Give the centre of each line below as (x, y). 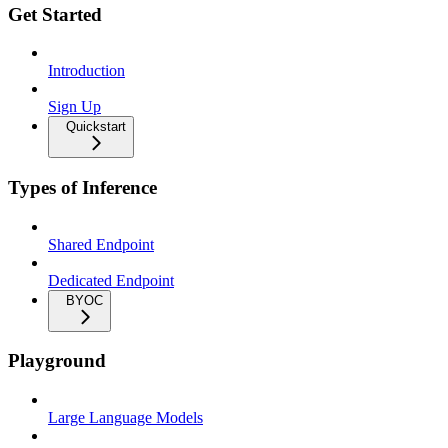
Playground (57, 361)
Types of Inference (82, 187)
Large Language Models (125, 418)
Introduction (86, 71)
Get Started (55, 14)
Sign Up (74, 107)
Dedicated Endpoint (111, 280)
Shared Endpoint (101, 244)
